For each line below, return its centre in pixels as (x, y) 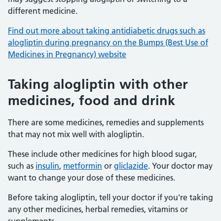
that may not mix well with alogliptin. (76, 134)
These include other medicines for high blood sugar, (102, 154)
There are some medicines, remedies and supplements (106, 122)
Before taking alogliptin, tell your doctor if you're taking (110, 197)
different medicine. (43, 11)
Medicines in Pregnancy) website (67, 54)
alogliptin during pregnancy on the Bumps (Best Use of (108, 42)
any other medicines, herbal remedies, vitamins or (98, 209)
